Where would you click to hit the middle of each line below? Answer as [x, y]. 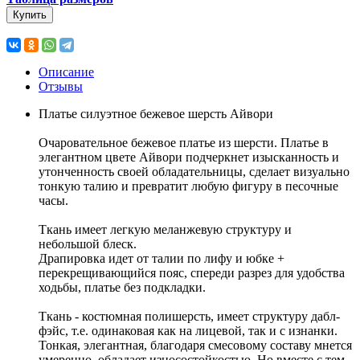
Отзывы [61, 87]
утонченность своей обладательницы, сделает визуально [194, 172]
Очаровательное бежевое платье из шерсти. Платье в [184, 143]
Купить [30, 15]
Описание [66, 72]
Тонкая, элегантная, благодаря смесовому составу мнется [195, 346]
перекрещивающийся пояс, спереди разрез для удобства [192, 273]
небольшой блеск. [88, 244]
